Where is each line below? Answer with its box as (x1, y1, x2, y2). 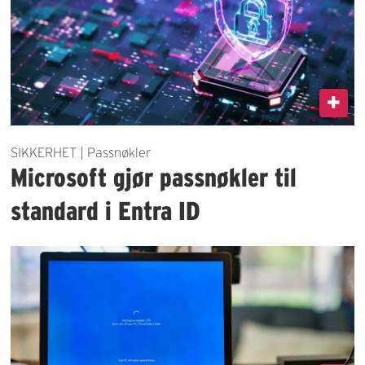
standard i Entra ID (11, 196, 201, 226)
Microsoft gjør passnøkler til (11, 163, 297, 192)
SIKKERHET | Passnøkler (11, 145, 152, 161)
